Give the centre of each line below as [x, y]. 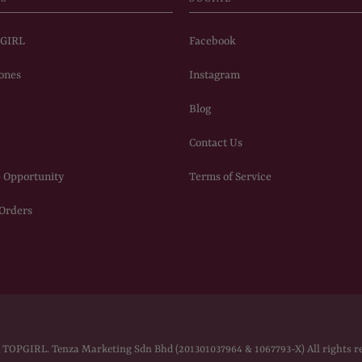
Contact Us [216, 143]
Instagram [215, 75]
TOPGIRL [24, 349]
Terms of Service [230, 177]
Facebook [213, 41]
